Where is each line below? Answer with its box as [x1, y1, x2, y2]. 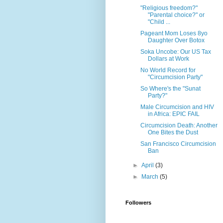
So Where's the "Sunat [140, 85, 201, 92]
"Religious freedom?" [140, 4, 198, 11]
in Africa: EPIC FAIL [147, 110, 200, 117]
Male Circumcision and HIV [140, 103, 214, 111]
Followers [125, 199, 151, 206]
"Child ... [147, 18, 170, 25]
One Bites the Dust [147, 128, 198, 136]
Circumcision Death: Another [140, 121, 218, 129]
